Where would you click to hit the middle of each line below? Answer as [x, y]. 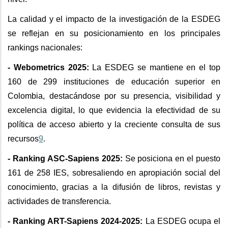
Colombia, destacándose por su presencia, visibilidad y [114, 96]
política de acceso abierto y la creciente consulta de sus [114, 125]
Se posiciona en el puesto [171, 159]
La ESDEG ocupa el [182, 221]
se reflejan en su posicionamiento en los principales [114, 34]
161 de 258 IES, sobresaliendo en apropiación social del [114, 173]
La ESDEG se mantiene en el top [155, 68]
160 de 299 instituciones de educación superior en [114, 82]
